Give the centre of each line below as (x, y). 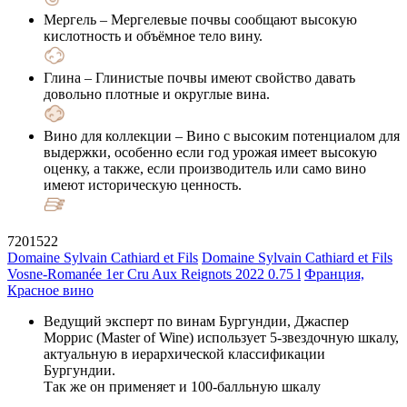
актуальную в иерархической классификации (184, 353)
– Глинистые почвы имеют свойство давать (218, 77)
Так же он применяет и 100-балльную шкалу (182, 386)
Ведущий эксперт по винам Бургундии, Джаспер (196, 321)
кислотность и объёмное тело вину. (153, 35)
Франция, (334, 273)
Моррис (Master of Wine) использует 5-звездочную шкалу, (221, 337)
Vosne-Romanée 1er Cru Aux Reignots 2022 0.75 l (154, 273)
